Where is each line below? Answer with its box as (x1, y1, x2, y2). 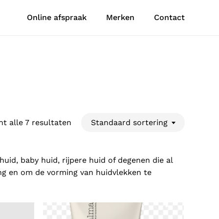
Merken (106, 13, 134, 22)
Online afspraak (27, 13, 87, 22)
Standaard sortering (91, 118, 168, 128)
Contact (154, 13, 185, 22)
